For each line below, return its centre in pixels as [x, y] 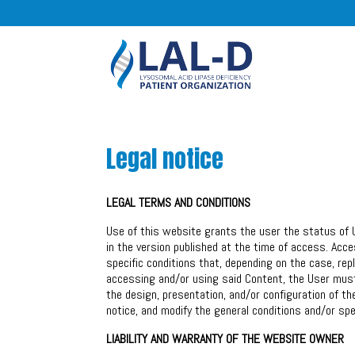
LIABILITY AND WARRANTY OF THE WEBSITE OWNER [225, 339]
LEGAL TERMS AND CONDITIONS [179, 202]
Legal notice [165, 159]
